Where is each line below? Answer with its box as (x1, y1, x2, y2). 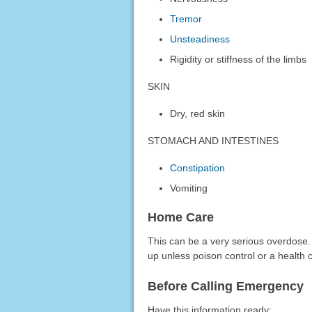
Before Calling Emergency (147, 279, 304, 294)
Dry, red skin (170, 108, 226, 120)
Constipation (170, 162, 226, 174)
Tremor (170, 13, 203, 25)
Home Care (147, 210, 214, 225)
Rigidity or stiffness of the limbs (170, 54, 307, 65)
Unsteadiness (170, 33, 231, 45)
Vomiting (170, 182, 208, 194)
